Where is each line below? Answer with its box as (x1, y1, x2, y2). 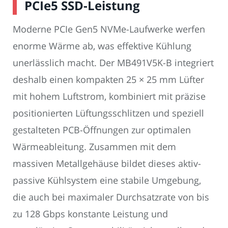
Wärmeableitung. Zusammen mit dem (13, 140, 176, 153)
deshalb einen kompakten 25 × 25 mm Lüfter (13, 73, 204, 86)
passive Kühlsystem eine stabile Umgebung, (13, 174, 201, 187)
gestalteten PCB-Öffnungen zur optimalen (13, 124, 191, 136)
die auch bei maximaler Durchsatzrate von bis (13, 191, 209, 204)
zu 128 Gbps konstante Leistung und (13, 208, 168, 220)
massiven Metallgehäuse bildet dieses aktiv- (13, 157, 201, 170)
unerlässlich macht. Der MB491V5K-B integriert (13, 56, 214, 69)
